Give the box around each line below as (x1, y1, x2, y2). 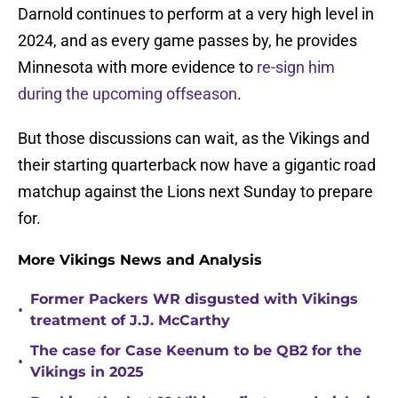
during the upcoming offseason (18, 84, 237, 104)
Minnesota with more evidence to (18, 58, 257, 77)
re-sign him (257, 58, 335, 77)
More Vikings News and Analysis (18, 251, 262, 269)
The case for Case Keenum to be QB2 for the (30, 342, 362, 360)
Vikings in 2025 (30, 363, 144, 381)
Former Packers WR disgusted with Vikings (30, 291, 358, 308)
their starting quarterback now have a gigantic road (18, 155, 376, 175)
